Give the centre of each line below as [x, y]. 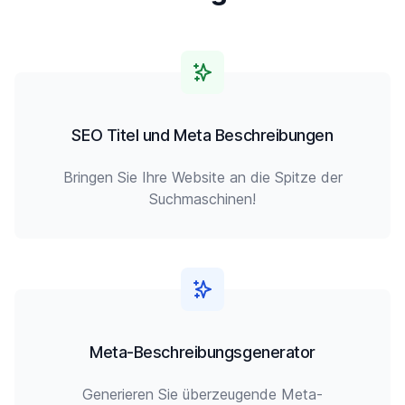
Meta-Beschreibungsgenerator [202, 352]
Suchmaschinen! [202, 199]
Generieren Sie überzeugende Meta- [202, 394]
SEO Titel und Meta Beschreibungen [202, 135]
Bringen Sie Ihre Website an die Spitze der [202, 177]
